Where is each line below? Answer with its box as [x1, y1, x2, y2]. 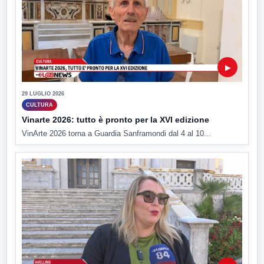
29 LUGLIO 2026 [22, 91, 64, 97]
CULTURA [26, 101, 53, 108]
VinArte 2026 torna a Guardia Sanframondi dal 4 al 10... [22, 129, 211, 138]
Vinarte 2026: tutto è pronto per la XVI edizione [22, 115, 209, 125]
